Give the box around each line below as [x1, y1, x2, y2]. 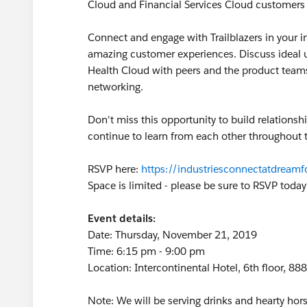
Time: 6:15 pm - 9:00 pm [88, 245, 205, 258]
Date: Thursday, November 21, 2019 [88, 228, 257, 241]
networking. [88, 80, 143, 93]
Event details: [88, 212, 156, 225]
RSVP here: [88, 162, 141, 175]
